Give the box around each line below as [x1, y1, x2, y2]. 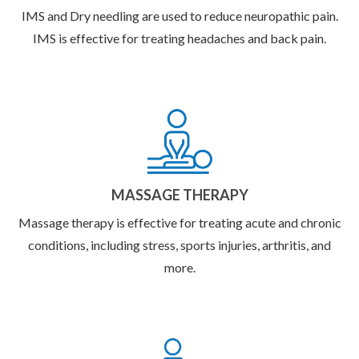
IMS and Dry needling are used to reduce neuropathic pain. [21, 8, 338, 24]
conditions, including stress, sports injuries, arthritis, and [28, 237, 331, 253]
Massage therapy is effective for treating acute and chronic [18, 215, 341, 231]
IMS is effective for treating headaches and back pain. [33, 30, 326, 46]
